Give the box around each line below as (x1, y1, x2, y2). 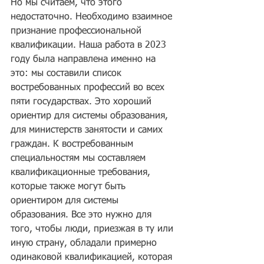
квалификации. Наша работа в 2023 (11, 41, 169, 50)
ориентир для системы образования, (11, 111, 171, 121)
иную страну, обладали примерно (11, 239, 160, 248)
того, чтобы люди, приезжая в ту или (11, 225, 176, 234)
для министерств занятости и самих (11, 126, 166, 135)
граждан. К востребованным (11, 140, 136, 149)
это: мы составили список (11, 69, 124, 78)
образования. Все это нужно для (11, 210, 154, 220)
